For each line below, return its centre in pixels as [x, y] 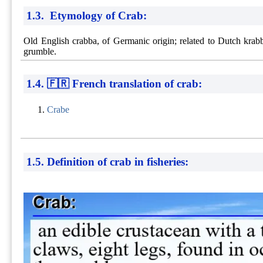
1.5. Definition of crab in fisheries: [108, 161]
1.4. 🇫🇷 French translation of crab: [114, 84]
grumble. [40, 52]
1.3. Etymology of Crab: [87, 15]
